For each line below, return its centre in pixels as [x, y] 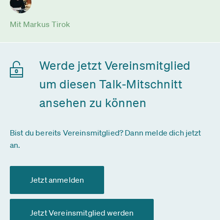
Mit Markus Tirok [40, 24]
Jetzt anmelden [57, 180]
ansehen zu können [93, 103]
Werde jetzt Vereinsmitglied [115, 65]
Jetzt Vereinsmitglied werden [82, 213]
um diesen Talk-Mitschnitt [111, 84]
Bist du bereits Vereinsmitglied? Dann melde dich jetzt [106, 133]
